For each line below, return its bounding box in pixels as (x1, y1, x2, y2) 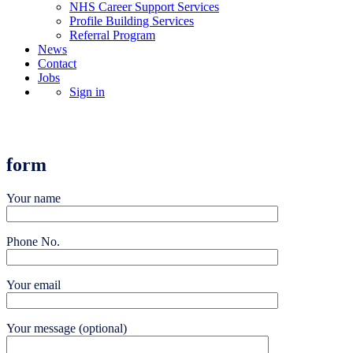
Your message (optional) (6, 321, 127, 335)
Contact (38, 56, 76, 70)
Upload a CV (110, 113, 243, 139)
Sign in (69, 84, 105, 98)
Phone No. (6, 234, 60, 248)
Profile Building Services (69, 13, 194, 28)
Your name (6, 191, 61, 205)
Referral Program (69, 28, 155, 42)
